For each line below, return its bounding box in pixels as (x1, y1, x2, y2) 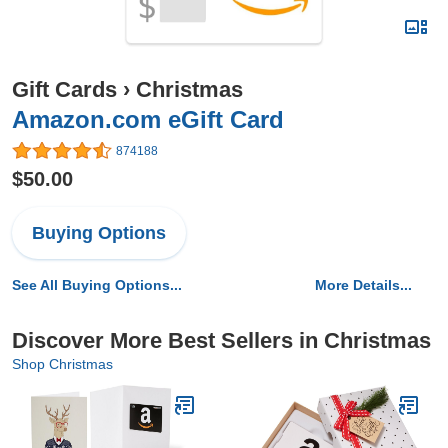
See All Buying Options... (12, 277, 182, 294)
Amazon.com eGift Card (12, 106, 284, 133)
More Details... (315, 277, 412, 294)
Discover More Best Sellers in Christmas (12, 328, 431, 354)
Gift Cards (12, 77, 117, 102)
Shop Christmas (12, 356, 113, 373)
